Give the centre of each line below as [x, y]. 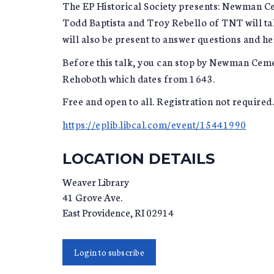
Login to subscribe [109, 252]
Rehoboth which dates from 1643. [139, 78]
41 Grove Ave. [92, 196]
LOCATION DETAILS [139, 159]
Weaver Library [96, 181]
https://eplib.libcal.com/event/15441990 [154, 124]
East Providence [96, 212]
